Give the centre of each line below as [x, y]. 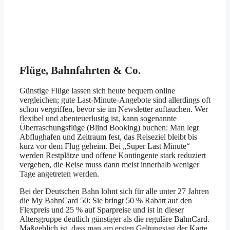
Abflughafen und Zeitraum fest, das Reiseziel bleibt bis [108, 137]
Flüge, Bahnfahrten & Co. [80, 71]
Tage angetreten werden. [59, 174]
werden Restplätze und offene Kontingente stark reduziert [113, 155]
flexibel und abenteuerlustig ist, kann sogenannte [98, 118]
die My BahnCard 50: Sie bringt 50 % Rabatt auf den [106, 200]
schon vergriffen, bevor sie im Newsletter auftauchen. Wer [114, 109]
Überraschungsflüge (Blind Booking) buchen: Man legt [109, 127]
